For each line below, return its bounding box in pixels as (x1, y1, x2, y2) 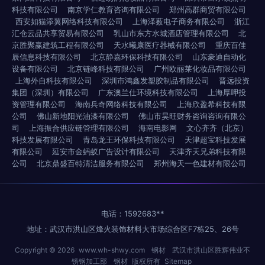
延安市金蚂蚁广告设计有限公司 (52, 147, 160, 156)
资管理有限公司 (12, 99, 66, 109)
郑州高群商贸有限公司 (169, 5, 246, 14)
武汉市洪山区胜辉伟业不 (172, 245, 250, 254)
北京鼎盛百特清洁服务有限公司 (37, 159, 144, 168)
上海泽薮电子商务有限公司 (132, 17, 225, 26)
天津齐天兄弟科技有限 (169, 147, 246, 156)
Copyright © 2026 (15, 245, 76, 254)
